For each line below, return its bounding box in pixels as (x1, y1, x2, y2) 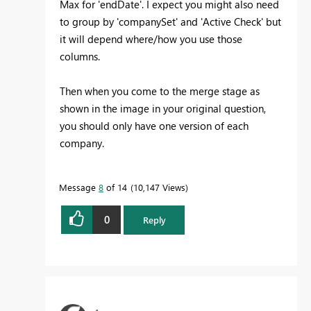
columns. (60, 49, 100, 63)
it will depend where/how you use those (60, 31, 242, 46)
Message (59, 180, 99, 193)
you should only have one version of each (60, 118, 249, 133)
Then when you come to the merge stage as (60, 83, 260, 98)
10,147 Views (133, 180, 185, 193)
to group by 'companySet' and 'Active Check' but (60, 14, 281, 28)
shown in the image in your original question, (60, 101, 266, 115)
